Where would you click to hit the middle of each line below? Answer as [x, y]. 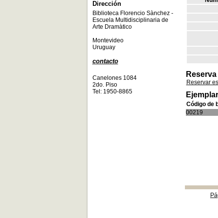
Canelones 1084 [114, 78]
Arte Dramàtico [112, 27]
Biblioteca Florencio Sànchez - [133, 13]
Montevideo [108, 40]
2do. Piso [105, 85]
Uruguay [104, 47]
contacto [105, 61]
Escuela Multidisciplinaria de [130, 20]
